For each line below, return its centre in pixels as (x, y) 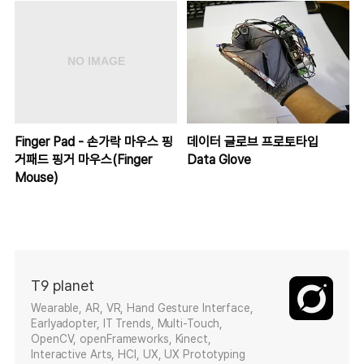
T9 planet (63, 286)
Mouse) (37, 178)
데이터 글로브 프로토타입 (252, 142)
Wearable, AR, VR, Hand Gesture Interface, (142, 308)
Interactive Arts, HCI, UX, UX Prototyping (138, 355)
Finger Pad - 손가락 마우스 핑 (94, 142)
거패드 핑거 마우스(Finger (83, 160)
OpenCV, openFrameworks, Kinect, (121, 339)
